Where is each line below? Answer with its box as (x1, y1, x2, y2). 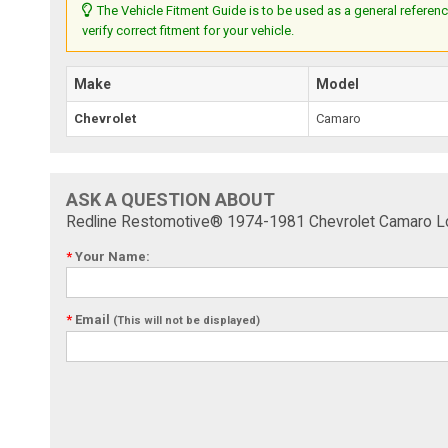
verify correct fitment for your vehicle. (82, 23, 295, 39)
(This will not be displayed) (113, 314, 261, 328)
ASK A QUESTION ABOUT (66, 189, 276, 211)
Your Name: (72, 249, 151, 265)
